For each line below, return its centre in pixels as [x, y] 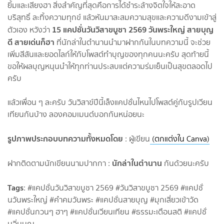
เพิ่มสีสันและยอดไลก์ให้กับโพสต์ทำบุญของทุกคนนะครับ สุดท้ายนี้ [108, 54]
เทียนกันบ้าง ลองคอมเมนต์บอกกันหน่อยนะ [76, 114]
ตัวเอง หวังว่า [30, 29]
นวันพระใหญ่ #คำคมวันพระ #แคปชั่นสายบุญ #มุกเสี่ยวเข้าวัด [103, 199]
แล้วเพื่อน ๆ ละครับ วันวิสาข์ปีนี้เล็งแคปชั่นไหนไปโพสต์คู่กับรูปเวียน [110, 102]
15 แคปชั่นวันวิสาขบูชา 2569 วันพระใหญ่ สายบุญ [133, 29]
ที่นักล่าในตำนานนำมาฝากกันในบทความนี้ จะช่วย [132, 42]
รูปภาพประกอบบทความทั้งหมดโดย [65, 138]
